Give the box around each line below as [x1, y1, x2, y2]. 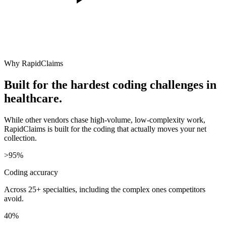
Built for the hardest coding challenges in [4, 78, 216, 92]
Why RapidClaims [4, 59, 63, 68]
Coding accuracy [4, 168, 58, 177]
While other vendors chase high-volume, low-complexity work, [4, 116, 205, 125]
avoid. [4, 194, 24, 203]
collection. [4, 134, 37, 143]
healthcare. [4, 92, 62, 105]
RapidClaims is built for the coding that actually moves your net [4, 125, 206, 134]
